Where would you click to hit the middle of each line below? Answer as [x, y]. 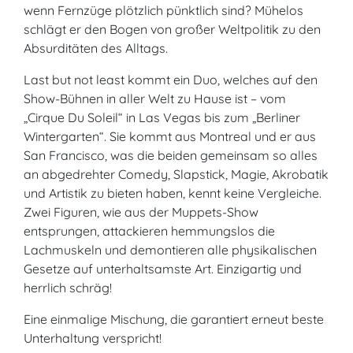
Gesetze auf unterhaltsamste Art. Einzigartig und [163, 269]
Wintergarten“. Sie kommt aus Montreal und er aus [170, 136]
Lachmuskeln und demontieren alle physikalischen [170, 250]
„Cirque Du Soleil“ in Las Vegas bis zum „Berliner [162, 117]
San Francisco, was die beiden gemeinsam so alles [171, 155]
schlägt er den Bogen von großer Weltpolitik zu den [172, 29]
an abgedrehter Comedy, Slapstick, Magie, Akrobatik [176, 174]
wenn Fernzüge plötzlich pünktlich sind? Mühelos [163, 10]
